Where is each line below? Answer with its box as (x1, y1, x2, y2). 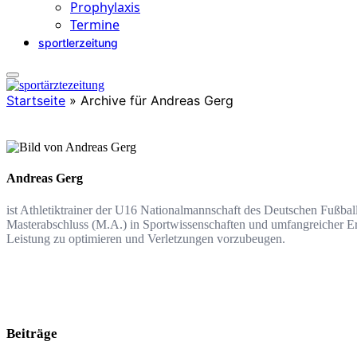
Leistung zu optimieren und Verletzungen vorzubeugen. (6, 231, 285, 245)
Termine (70, 16, 120, 33)
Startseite (6, 92, 65, 108)
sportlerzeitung (38, 36, 118, 49)
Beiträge (6, 325, 57, 341)
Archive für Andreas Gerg (80, 92, 233, 108)
